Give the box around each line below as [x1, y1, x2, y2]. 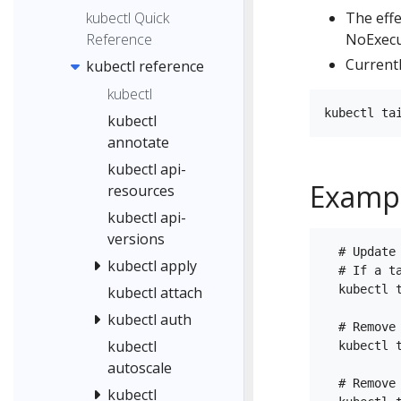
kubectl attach [107, 283, 202, 303]
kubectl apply [107, 256, 197, 277]
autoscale [107, 358, 172, 379]
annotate [107, 132, 169, 153]
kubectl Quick [86, 7, 169, 28]
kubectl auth [107, 310, 192, 330]
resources [107, 181, 175, 201]
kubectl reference [86, 55, 204, 76]
